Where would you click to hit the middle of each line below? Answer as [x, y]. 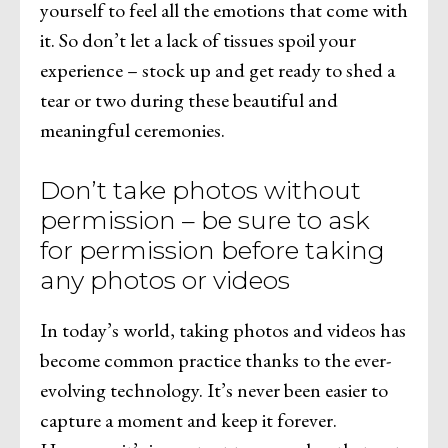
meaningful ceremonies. [132, 129]
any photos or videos [165, 279]
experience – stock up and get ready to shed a [217, 69]
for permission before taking [212, 249]
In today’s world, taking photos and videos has [223, 329]
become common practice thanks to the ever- [215, 359]
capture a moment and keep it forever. [188, 419]
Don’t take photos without [200, 189]
